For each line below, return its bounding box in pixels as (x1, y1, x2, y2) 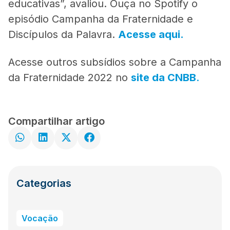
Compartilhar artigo (8, 114, 105, 127)
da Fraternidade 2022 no (8, 71, 131, 84)
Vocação (22, 213, 58, 223)
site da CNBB (131, 71, 196, 84)
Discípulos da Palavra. (8, 28, 118, 41)
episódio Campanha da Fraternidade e (8, 12, 193, 25)
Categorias (16, 177, 71, 189)
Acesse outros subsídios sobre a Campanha (8, 55, 221, 68)
